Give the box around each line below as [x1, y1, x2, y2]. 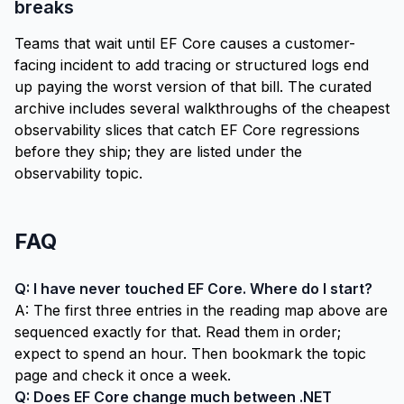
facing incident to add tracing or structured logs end [14, 56, 369, 74]
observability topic [14, 164, 139, 182]
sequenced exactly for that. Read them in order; [14, 323, 341, 341]
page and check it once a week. [14, 366, 231, 384]
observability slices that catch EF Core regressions [14, 121, 360, 139]
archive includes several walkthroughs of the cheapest [14, 99, 390, 117]
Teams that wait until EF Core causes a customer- [14, 34, 355, 52]
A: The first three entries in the [14, 301, 229, 319]
